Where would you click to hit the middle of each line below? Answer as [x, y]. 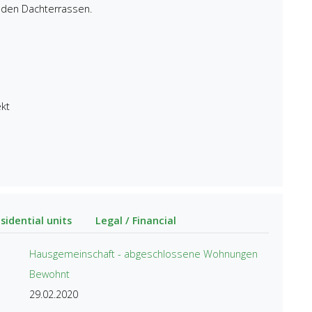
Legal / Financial [136, 220]
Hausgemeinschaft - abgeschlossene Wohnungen [144, 253]
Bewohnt [50, 274]
